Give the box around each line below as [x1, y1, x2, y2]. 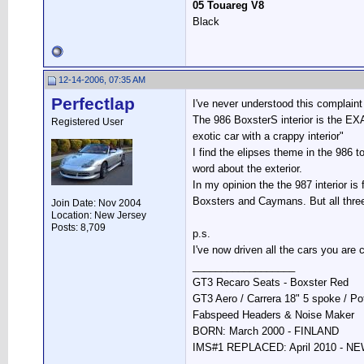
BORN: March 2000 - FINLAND [193, 325, 339, 337]
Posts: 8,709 [51, 222, 106, 233]
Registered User [51, 116, 123, 128]
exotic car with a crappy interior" [193, 130, 344, 142]
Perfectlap [51, 94, 135, 114]
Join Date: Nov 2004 [51, 197, 141, 209]
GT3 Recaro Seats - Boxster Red [193, 276, 349, 288]
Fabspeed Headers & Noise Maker [193, 309, 354, 321]
